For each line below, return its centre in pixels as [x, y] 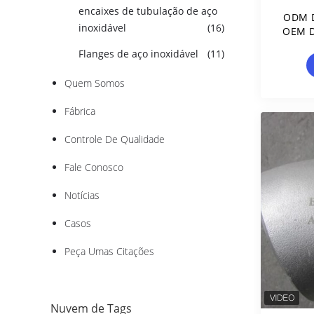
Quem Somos [95, 83]
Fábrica [80, 111]
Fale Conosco [94, 167]
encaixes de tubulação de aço [148, 11]
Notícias [82, 195]
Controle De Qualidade [115, 139]
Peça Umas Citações [109, 251]
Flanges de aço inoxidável [138, 54]
